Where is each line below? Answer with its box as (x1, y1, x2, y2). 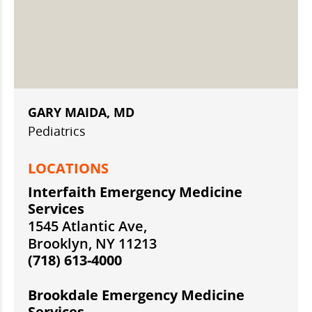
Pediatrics (28, 123, 86, 140)
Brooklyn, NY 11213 (28, 234, 157, 253)
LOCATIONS (28, 159, 109, 178)
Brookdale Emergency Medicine (28, 286, 244, 305)
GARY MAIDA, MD (28, 104, 134, 121)
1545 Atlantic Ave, (28, 217, 147, 236)
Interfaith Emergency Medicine (28, 182, 242, 202)
